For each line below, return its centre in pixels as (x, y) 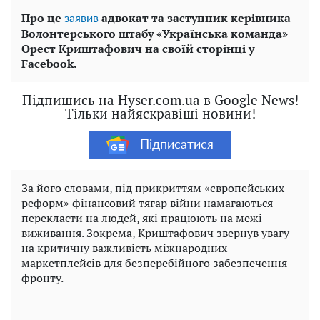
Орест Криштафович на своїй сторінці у (138, 49)
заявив (81, 19)
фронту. (42, 278)
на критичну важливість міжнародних (124, 248)
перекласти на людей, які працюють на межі (142, 218)
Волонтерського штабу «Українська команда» (155, 34)
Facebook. (49, 64)
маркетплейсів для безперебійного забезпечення (154, 263)
